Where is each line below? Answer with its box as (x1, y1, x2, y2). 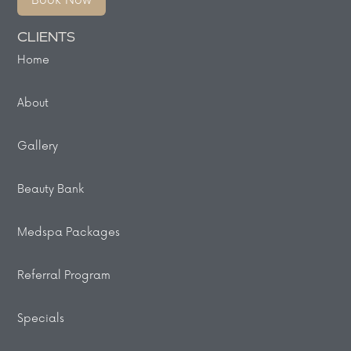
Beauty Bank (17, 182, 85, 196)
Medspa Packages (17, 225, 121, 239)
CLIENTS (17, 31, 76, 45)
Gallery (17, 139, 59, 153)
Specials (17, 311, 65, 325)
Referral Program (17, 268, 111, 282)
